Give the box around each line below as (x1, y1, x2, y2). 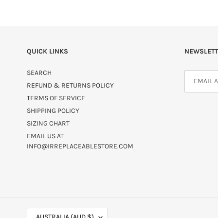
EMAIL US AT (27, 132, 64, 141)
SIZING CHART (27, 119, 70, 128)
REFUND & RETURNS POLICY (27, 81, 114, 90)
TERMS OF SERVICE (27, 94, 85, 103)
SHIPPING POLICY (27, 107, 79, 115)
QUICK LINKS (27, 47, 68, 56)
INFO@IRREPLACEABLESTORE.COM (27, 142, 133, 151)
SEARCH (27, 69, 52, 77)
